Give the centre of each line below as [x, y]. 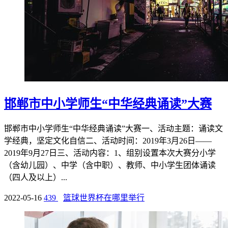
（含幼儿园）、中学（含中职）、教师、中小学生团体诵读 [110, 165]
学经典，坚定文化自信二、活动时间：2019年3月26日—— [108, 140]
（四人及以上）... [36, 177]
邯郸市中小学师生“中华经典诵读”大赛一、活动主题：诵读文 [113, 128]
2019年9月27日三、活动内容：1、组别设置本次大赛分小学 [110, 153]
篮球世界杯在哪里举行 [104, 197]
